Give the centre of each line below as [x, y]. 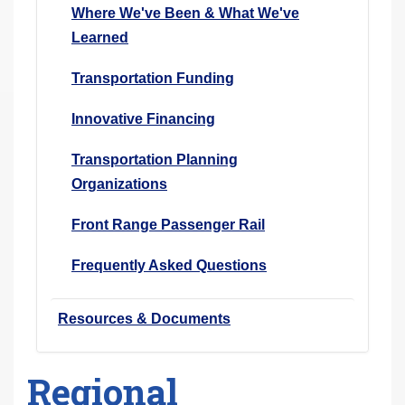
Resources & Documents [144, 318]
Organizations [119, 184]
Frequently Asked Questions [169, 265]
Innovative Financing [143, 118]
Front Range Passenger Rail [168, 224]
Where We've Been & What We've [185, 13]
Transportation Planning [155, 159]
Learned [100, 37]
